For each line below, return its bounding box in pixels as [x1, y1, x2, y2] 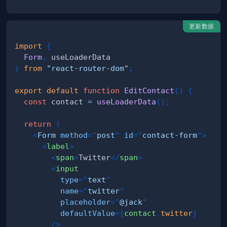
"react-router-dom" [47, 63, 129, 72]
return [24, 119, 52, 128]
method [60, 130, 88, 139]
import [15, 41, 43, 50]
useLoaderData [97, 97, 157, 106]
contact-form [142, 130, 198, 139]
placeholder [60, 197, 111, 206]
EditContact [124, 86, 175, 95]
